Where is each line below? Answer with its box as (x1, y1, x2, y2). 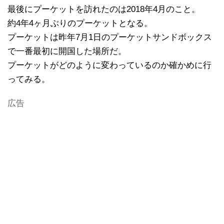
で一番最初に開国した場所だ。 (7, 46, 126, 56)
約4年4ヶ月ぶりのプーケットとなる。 (7, 18, 152, 28)
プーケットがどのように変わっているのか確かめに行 (7, 60, 211, 70)
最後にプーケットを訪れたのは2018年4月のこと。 (7, 4, 200, 14)
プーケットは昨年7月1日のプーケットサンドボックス (7, 32, 212, 42)
